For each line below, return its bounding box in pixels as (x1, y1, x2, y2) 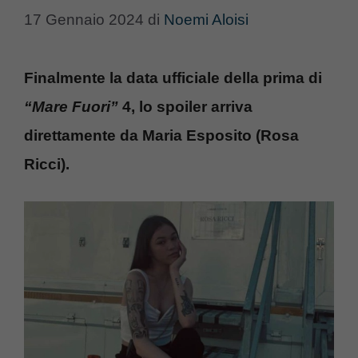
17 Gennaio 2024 (24, 10, 144, 28)
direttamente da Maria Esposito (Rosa (24, 126, 299, 144)
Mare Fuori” (32, 97, 118, 115)
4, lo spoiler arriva (118, 97, 253, 115)
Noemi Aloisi (164, 10, 249, 28)
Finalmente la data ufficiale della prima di (24, 69, 322, 86)
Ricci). (24, 155, 70, 173)
